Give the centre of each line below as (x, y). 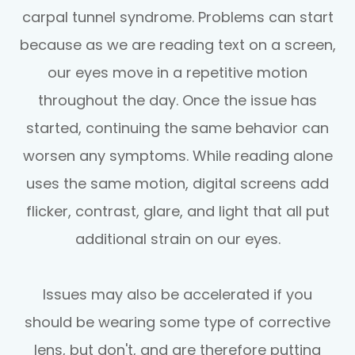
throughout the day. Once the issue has (177, 100)
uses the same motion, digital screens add (177, 183)
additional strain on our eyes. (177, 239)
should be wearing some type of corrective (177, 322)
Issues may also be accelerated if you (177, 294)
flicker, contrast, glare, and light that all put (177, 211)
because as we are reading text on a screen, (177, 44)
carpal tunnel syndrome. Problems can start (177, 17)
